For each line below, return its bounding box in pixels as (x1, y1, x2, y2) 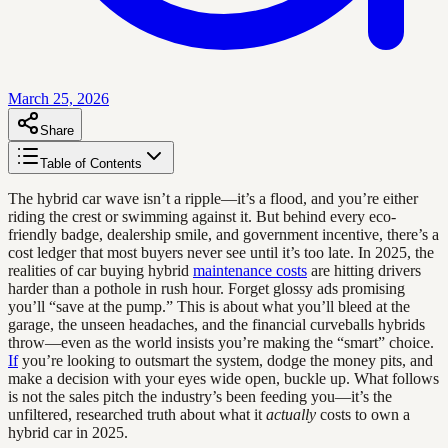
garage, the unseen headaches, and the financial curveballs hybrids (8, 315, 425, 333)
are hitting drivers (307, 261, 421, 279)
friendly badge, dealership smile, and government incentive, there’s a (8, 225, 439, 243)
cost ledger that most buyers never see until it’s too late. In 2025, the (8, 243, 434, 261)
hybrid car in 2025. (8, 423, 128, 441)
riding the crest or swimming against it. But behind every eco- (8, 207, 396, 225)
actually (266, 405, 316, 423)
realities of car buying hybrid (8, 261, 193, 279)
